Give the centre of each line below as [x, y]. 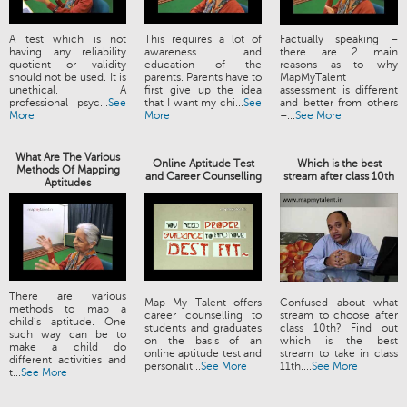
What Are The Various [68, 158]
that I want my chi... [194, 103]
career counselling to [203, 316]
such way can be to [68, 335]
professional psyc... [59, 103]
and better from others [339, 103]
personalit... [173, 367]
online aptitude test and [203, 354]
